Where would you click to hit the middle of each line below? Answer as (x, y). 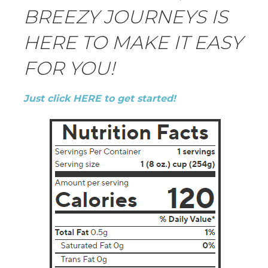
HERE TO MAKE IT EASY (133, 42)
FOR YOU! (69, 68)
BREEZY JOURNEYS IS (126, 16)
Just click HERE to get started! (100, 98)
